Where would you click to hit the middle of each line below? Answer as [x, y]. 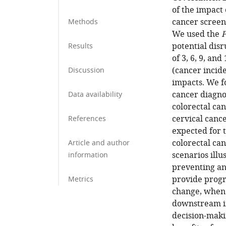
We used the [196, 34]
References [87, 119]
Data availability [95, 95]
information [88, 155]
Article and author [99, 143]
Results [80, 46]
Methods [83, 22]
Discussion [86, 70]
